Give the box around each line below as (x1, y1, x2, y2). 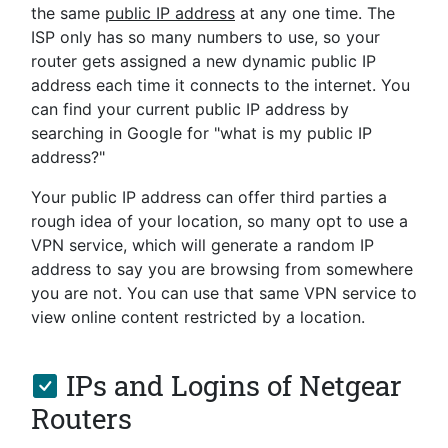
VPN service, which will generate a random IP (31, 234, 374, 255)
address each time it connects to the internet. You (31, 74, 410, 95)
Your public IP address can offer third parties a (31, 186, 387, 207)
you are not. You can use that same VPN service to (31, 282, 417, 303)
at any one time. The (235, 2, 395, 23)
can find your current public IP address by (31, 98, 349, 119)
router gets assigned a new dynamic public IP (31, 50, 376, 71)
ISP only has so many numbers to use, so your (31, 26, 380, 47)
